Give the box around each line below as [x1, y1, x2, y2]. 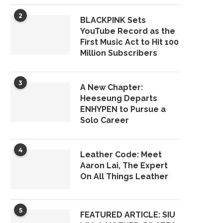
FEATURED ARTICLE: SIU [80, 210, 175, 220]
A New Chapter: [80, 83, 143, 92]
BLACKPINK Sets [80, 15, 146, 25]
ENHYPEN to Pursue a [80, 105, 166, 114]
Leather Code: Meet [80, 150, 162, 159]
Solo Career [80, 115, 129, 125]
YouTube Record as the [80, 26, 175, 36]
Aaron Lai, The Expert [80, 161, 168, 170]
